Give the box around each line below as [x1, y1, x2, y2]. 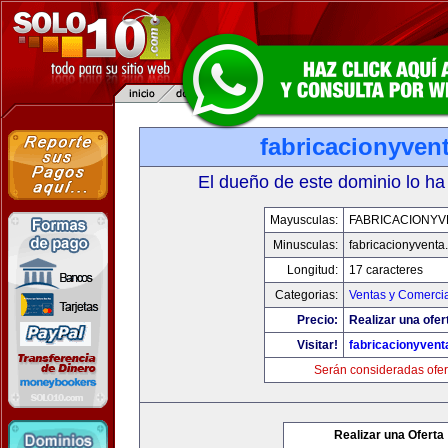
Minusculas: [273, 238, 338, 252]
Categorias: [275, 288, 338, 302]
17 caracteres [349, 263, 423, 277]
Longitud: [287, 263, 338, 277]
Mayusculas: [270, 213, 338, 227]
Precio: [297, 313, 338, 327]
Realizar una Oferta [334, 428, 444, 442]
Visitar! [297, 338, 338, 352]
